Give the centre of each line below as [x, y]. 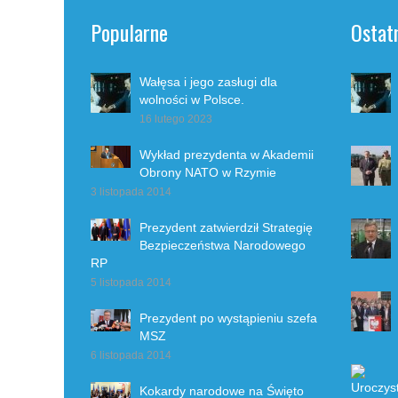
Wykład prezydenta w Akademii [227, 154]
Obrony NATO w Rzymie [208, 172]
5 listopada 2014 [131, 282]
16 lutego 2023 [176, 119]
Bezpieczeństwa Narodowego [223, 245]
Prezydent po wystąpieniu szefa [228, 318]
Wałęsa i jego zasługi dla [208, 81]
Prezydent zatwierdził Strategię [226, 227]
